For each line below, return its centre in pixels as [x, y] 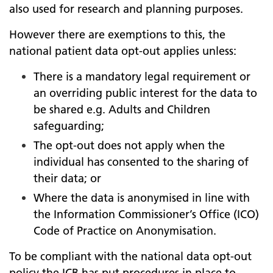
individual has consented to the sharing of [141, 162]
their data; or [67, 178]
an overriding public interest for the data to [145, 93]
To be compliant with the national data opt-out [130, 256]
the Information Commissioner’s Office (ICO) [146, 214]
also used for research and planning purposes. [126, 9]
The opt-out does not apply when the [129, 145]
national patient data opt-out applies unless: [123, 51]
